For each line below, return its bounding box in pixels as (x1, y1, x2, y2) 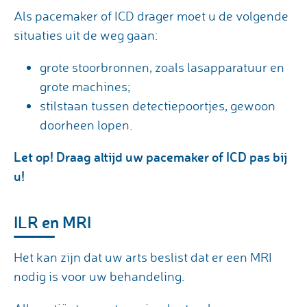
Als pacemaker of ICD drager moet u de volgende (14, 7, 288, 24)
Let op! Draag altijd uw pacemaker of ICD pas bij (14, 147, 287, 165)
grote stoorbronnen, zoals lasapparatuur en (40, 58, 284, 75)
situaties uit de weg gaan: (14, 26, 158, 43)
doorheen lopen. (40, 116, 132, 133)
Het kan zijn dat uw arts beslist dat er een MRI (14, 248, 272, 265)
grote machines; (40, 77, 130, 95)
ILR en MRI (14, 210, 91, 232)
